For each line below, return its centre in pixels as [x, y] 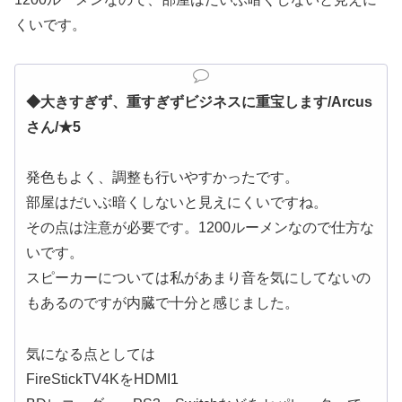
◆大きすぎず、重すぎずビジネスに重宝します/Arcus [199, 101]
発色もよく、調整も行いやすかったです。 [162, 178]
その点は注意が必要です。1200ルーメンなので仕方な [200, 228]
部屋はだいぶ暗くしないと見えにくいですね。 [177, 203]
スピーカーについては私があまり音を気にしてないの [198, 278]
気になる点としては [91, 354]
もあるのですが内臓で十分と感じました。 [162, 303]
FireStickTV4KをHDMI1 [102, 380]
